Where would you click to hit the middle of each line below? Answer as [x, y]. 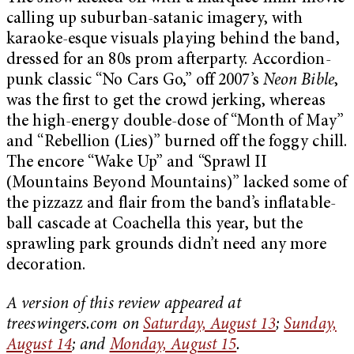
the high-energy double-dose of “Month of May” [175, 122]
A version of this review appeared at [124, 305]
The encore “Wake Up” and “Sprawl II [137, 163]
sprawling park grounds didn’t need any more [167, 245]
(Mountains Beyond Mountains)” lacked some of [177, 183]
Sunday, [310, 326]
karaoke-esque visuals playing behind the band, [173, 40]
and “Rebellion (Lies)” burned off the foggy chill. [177, 142]
